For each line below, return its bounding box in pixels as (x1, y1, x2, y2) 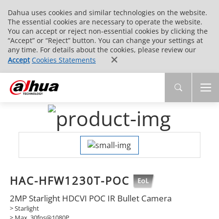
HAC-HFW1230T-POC (9, 173, 133, 188)
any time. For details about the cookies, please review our (8, 45, 196, 54)
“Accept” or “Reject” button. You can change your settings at (8, 36, 203, 45)
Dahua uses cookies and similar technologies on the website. (8, 8, 207, 17)
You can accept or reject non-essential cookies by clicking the (8, 26, 208, 36)
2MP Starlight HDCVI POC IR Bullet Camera (9, 192, 172, 204)
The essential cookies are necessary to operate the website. (8, 17, 202, 26)
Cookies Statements (32, 55, 96, 65)
